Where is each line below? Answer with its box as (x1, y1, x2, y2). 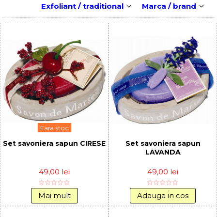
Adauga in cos (137, 190, 188, 200)
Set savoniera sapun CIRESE (3, 139, 106, 148)
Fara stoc (40, 124, 69, 132)
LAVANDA (145, 147, 181, 156)
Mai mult (38, 190, 71, 200)
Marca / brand (142, 1, 198, 11)
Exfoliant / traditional (41, 1, 125, 11)
